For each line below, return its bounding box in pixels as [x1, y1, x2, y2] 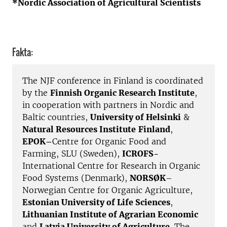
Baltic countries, [22, 112, 90, 123]
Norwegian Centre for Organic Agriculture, [22, 185, 193, 196]
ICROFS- [122, 148, 159, 159]
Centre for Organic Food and [52, 136, 166, 147]
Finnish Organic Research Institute [50, 88, 195, 98]
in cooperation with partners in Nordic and [22, 100, 194, 110]
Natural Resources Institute [22, 124, 136, 135]
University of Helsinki [90, 112, 181, 123]
